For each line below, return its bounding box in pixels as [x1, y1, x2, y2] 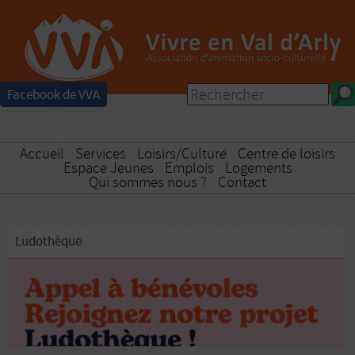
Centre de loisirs [238, 144, 335, 164]
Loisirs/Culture [137, 144, 227, 164]
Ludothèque [14, 233, 82, 251]
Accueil [20, 144, 64, 164]
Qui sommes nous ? [89, 173, 207, 193]
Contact [218, 173, 266, 193]
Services [75, 144, 126, 164]
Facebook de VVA [7, 86, 100, 105]
